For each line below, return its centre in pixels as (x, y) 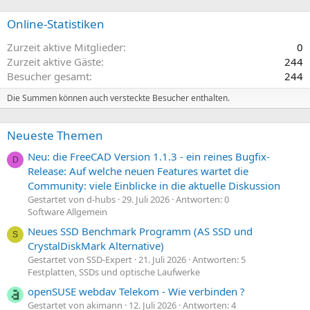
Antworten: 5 (219, 260)
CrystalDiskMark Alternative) (96, 246)
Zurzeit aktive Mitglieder (65, 47)
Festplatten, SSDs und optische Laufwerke (114, 272)
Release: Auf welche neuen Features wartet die (138, 171)
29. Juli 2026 (146, 199)
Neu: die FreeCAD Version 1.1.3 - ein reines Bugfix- (149, 156)
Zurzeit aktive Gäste (54, 61)
